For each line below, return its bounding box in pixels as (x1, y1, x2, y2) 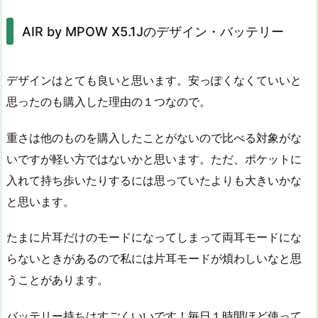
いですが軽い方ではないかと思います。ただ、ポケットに (6, 151, 302, 166)
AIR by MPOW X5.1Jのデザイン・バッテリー (21, 23, 284, 39)
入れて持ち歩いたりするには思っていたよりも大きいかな (6, 172, 302, 187)
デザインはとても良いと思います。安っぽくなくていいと (6, 72, 302, 87)
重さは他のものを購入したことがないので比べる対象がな (6, 130, 302, 145)
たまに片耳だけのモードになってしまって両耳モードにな (6, 230, 302, 245)
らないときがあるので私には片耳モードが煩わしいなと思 (6, 251, 302, 266)
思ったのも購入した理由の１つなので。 (6, 94, 211, 109)
